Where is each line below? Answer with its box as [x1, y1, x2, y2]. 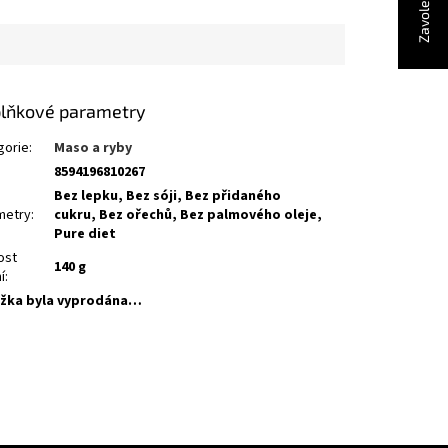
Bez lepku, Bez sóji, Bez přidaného [54, 185, 282, 206]
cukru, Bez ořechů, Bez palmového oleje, [54, 204, 323, 225]
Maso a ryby [54, 137, 133, 158]
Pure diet [54, 223, 117, 244]
